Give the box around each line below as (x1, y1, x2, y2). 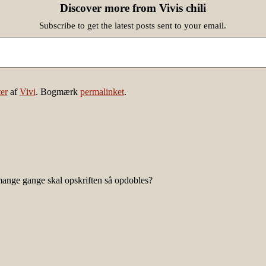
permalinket (80, 87, 124, 97)
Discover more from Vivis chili (59, 2, 206, 15)
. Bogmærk (35, 87, 80, 97)
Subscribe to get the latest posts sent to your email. (39, 21, 227, 31)
